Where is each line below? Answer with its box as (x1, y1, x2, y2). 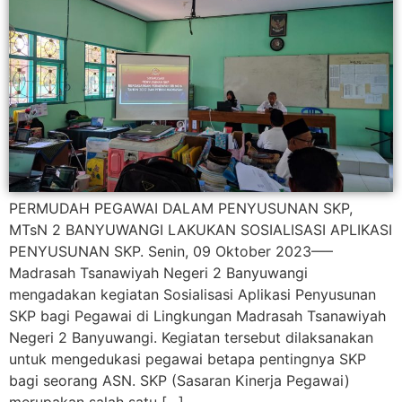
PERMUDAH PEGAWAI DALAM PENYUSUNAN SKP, (9, 199, 353, 218)
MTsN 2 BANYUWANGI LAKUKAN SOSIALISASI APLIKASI (9, 221, 392, 240)
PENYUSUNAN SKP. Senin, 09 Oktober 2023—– (9, 242, 333, 261)
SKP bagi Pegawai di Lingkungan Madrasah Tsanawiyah (9, 307, 386, 326)
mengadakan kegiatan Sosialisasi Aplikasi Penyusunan (9, 285, 376, 304)
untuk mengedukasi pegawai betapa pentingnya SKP (9, 350, 366, 369)
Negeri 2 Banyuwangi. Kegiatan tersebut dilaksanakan (9, 328, 373, 347)
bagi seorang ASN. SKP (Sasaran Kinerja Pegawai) (9, 371, 350, 390)
